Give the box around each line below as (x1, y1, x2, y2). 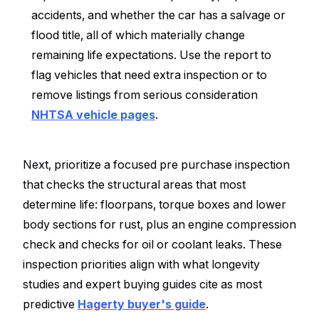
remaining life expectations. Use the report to (31, 48, 271, 63)
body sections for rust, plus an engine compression (23, 216, 296, 231)
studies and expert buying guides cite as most (23, 276, 262, 291)
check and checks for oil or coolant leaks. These (23, 236, 282, 251)
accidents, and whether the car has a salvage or (31, 8, 286, 23)
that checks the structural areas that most (23, 177, 246, 192)
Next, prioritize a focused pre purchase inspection (23, 157, 290, 172)
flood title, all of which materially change (31, 28, 245, 43)
